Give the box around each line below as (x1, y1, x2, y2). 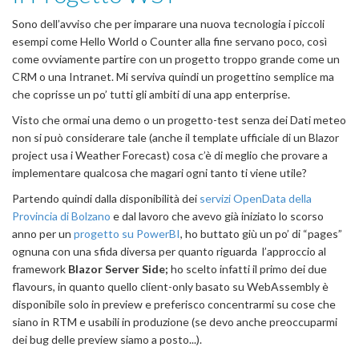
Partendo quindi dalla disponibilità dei (12, 191, 200, 205)
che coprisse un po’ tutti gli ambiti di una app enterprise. (12, 87, 295, 101)
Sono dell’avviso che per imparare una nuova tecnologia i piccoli (12, 16, 325, 30)
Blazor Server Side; (68, 261, 168, 276)
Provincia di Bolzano (12, 208, 111, 223)
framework (12, 261, 68, 276)
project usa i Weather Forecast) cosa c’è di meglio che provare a (12, 147, 328, 162)
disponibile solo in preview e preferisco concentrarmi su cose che (12, 296, 336, 311)
